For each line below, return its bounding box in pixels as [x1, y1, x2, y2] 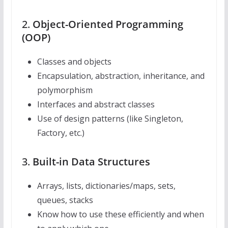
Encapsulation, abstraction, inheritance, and [37, 70, 205, 82]
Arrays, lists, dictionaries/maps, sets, [37, 180, 176, 192]
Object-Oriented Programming [32, 17, 183, 32]
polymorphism [37, 84, 93, 96]
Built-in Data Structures [32, 155, 150, 169]
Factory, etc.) [37, 127, 84, 139]
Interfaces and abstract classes [37, 99, 155, 110]
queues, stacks [37, 194, 93, 206]
